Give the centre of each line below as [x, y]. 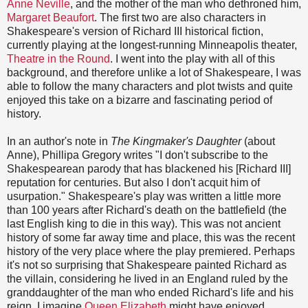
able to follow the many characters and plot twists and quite [150, 87]
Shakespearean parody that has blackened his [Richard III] [149, 169]
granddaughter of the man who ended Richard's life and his [150, 293]
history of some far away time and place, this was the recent [151, 238]
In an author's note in [59, 142]
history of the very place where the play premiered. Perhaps [151, 252]
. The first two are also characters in [180, 18]
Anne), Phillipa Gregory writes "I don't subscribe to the [137, 155]
